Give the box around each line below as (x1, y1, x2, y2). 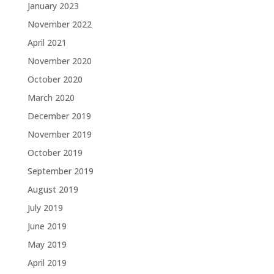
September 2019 (27, 165, 94, 177)
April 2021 (27, 36, 67, 48)
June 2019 (27, 220, 67, 232)
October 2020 (27, 73, 83, 85)
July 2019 (27, 201, 63, 213)
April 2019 (27, 256, 67, 268)
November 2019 (27, 128, 92, 140)
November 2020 (27, 54, 92, 67)
